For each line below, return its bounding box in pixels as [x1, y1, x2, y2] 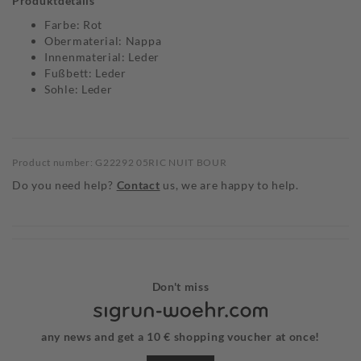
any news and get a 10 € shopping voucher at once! [40, 330, 321, 344]
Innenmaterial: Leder [44, 50, 160, 64]
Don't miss [151, 280, 210, 294]
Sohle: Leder [44, 82, 113, 97]
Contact [116, 178, 160, 193]
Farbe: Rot [44, 18, 102, 32]
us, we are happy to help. [163, 178, 299, 193]
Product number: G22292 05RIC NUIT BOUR [12, 156, 227, 169]
